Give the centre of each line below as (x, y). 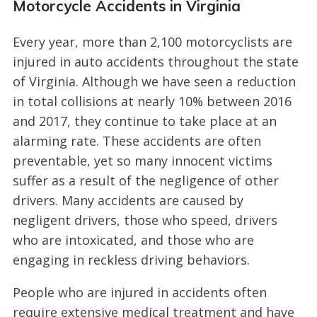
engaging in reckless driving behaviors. (131, 259)
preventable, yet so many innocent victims (142, 160)
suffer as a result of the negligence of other (145, 180)
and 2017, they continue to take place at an (144, 121)
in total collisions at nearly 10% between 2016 (152, 101)
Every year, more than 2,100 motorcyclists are (152, 41)
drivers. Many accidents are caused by (128, 200)
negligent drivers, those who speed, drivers (145, 220)
